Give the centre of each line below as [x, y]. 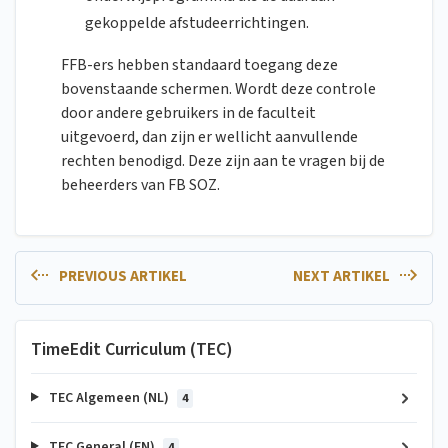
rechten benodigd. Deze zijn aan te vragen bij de [223, 161]
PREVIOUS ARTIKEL [121, 277]
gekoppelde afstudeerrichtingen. [197, 23]
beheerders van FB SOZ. [140, 185]
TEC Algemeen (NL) [108, 397]
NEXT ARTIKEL [342, 277]
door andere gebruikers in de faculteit [188, 113]
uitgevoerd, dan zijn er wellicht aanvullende [209, 137]
